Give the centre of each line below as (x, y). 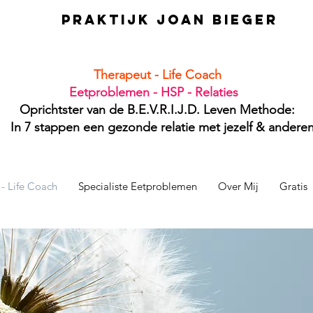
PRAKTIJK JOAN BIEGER (170, 20)
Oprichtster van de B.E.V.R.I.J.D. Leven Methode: (157, 110)
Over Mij (238, 186)
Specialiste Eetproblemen (137, 186)
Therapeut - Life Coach (157, 75)
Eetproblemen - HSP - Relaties (148, 92)
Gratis (293, 186)
